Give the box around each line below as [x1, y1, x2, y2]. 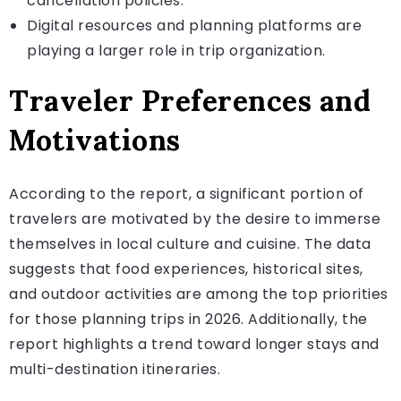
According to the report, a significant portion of [9, 183, 364, 204]
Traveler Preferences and [9, 81, 371, 119]
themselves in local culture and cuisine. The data [9, 233, 371, 254]
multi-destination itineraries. [9, 358, 220, 380]
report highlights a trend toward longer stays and [9, 333, 380, 354]
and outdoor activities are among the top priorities [9, 283, 388, 304]
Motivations [9, 121, 181, 158]
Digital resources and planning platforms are [27, 14, 362, 36]
